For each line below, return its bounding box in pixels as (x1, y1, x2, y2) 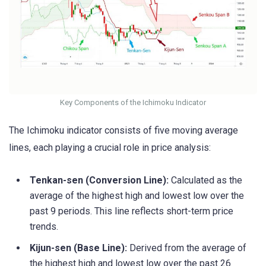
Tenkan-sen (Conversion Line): (30, 175, 169, 186)
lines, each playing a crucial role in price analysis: (9, 142, 211, 154)
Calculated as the (169, 175, 242, 186)
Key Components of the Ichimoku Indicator (60, 97, 206, 107)
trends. (30, 221, 58, 233)
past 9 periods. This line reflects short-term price (30, 205, 233, 217)
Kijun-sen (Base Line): (30, 242, 127, 254)
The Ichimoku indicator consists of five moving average (9, 125, 238, 137)
